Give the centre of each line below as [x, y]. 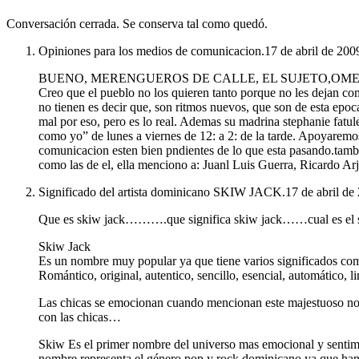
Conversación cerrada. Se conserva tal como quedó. [137, 24]
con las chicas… [80, 317]
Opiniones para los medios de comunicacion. [151, 51]
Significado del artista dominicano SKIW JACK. [162, 192]
